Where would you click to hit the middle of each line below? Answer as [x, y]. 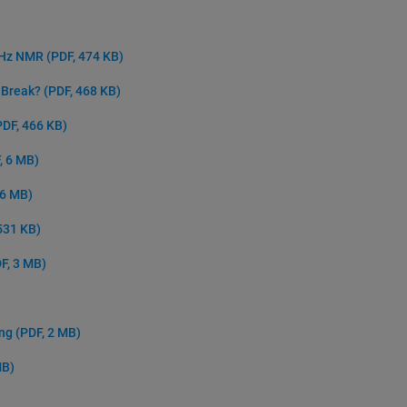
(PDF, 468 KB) [83, 91]
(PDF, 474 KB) [85, 56]
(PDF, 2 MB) [49, 333]
